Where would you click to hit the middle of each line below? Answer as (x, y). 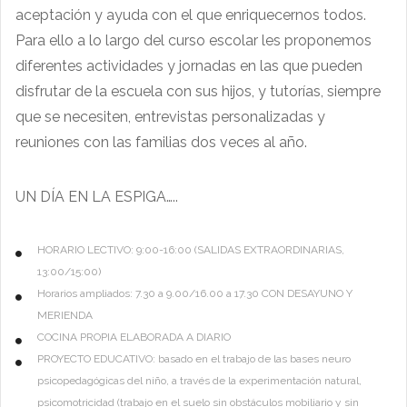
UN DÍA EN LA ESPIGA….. (97, 196)
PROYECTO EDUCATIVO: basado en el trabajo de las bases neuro (194, 358)
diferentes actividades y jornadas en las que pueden (189, 65)
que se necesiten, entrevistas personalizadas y (170, 116)
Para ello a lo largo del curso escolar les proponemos (194, 40)
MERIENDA (65, 315)
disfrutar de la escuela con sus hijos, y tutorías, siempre (198, 91)
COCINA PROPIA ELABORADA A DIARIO (134, 337)
